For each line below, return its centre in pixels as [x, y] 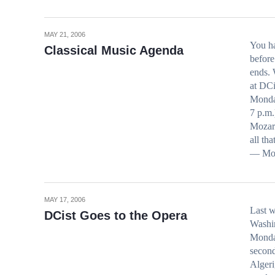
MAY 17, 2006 [65, 199]
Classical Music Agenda [114, 50]
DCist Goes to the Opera [116, 215]
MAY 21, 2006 [65, 34]
